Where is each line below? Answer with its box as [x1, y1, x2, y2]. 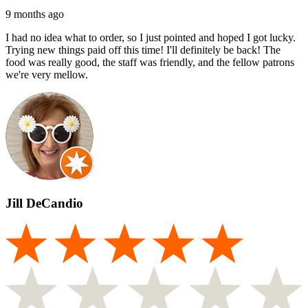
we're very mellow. [5, 68, 88, 80]
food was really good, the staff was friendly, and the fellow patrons [5, 56, 294, 68]
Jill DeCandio [5, 195, 83, 210]
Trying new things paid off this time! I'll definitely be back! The [5, 43, 280, 56]
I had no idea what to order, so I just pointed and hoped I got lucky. [5, 31, 296, 43]
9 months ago [5, 8, 64, 20]
